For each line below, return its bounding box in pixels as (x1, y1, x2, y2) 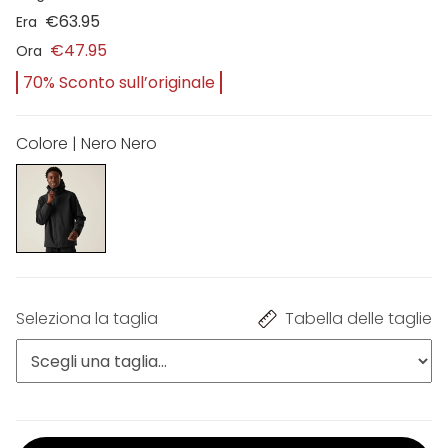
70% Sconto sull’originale (23, 70, 215, 94)
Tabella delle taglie (285, 307, 432, 331)
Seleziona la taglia (16, 307, 158, 331)
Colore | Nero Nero (16, 131, 157, 155)
